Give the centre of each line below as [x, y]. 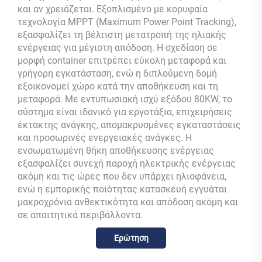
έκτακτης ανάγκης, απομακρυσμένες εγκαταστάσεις [129, 125]
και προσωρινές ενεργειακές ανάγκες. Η [105, 137]
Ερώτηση [131, 238]
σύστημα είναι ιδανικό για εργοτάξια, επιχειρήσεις [125, 112]
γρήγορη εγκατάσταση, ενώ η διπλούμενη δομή [117, 73]
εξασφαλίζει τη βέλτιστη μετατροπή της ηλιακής [122, 35]
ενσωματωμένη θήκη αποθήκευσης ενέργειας [116, 150]
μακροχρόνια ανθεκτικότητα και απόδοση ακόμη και [128, 202]
